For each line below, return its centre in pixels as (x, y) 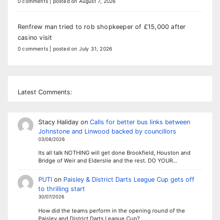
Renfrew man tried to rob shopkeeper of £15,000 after (102, 27)
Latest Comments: (45, 92)
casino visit (35, 37)
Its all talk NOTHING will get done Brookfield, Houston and (114, 153)
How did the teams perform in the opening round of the (111, 211)
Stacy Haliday (58, 122)
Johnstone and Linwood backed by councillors (107, 131)
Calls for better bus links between (140, 122)
